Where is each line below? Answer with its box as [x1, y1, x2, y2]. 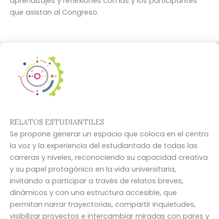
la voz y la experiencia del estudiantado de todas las [10, 141, 197, 151]
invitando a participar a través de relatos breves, [10, 176, 183, 186]
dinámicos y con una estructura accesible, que [10, 188, 177, 198]
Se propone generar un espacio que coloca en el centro [10, 129, 209, 139]
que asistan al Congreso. [10, 7, 99, 17]
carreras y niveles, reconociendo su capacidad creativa [10, 153, 208, 163]
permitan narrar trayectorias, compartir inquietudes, [10, 199, 196, 210]
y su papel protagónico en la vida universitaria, [10, 164, 176, 175]
